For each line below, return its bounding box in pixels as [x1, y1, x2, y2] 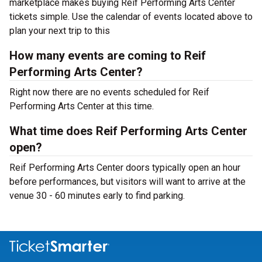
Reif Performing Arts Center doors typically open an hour [9, 162, 240, 173]
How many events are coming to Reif [9, 49, 206, 63]
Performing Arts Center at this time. [9, 101, 154, 112]
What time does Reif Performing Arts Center [9, 124, 247, 138]
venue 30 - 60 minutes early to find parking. [9, 190, 185, 201]
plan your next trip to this [9, 25, 112, 36]
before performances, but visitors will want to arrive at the [9, 176, 246, 187]
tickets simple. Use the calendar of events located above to [9, 11, 253, 22]
